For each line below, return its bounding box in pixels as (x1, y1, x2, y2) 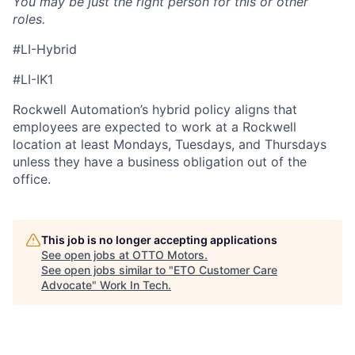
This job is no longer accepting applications (41, 233, 277, 247)
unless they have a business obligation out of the (13, 154, 307, 170)
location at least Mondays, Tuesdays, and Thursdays (13, 136, 326, 153)
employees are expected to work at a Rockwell (13, 119, 296, 136)
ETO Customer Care (174, 263, 277, 277)
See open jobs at (41, 248, 132, 262)
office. (13, 171, 51, 188)
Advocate (41, 278, 92, 292)
